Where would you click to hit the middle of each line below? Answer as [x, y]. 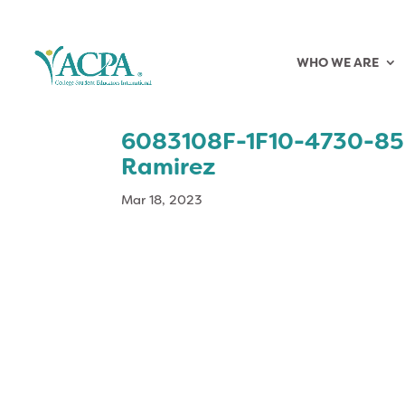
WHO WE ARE [338, 62]
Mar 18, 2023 [162, 200]
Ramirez [169, 167]
